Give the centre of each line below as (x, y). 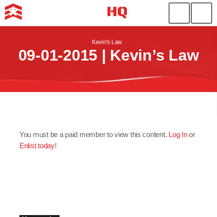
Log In (178, 135)
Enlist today (37, 146)
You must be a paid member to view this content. (94, 135)
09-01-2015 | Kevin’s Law (108, 55)
